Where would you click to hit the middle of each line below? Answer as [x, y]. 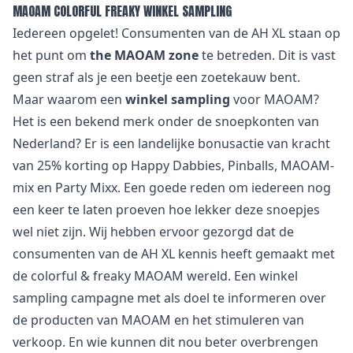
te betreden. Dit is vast [267, 55]
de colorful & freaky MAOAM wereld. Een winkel [155, 276]
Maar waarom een [69, 99]
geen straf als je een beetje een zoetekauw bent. [156, 77]
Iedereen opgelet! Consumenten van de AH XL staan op [176, 33]
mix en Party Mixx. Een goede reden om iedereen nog [172, 188]
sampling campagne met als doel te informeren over [169, 298]
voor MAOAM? [275, 99]
